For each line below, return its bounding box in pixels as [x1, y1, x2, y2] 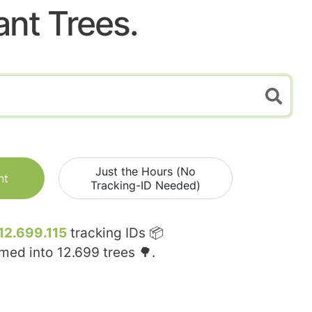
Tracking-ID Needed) [91, 178, 201, 193]
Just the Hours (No [95, 164, 196, 179]
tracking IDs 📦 [67, 225, 164, 242]
